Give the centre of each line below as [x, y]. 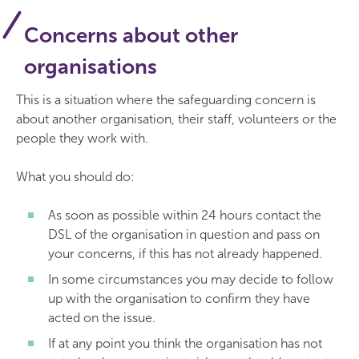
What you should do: [75, 177]
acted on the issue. [102, 318]
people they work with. [82, 138]
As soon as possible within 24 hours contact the [185, 215]
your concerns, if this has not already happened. [185, 254]
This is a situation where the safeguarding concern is [166, 100]
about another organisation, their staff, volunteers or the [176, 119]
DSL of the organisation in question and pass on [184, 234]
